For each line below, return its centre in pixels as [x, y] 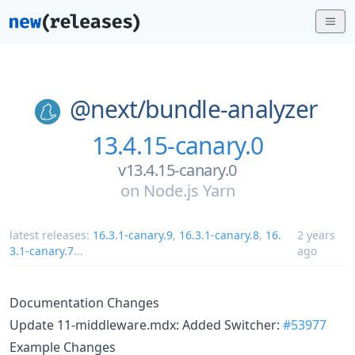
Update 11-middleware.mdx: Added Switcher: [146, 324]
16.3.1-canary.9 [133, 235]
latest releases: [51, 235]
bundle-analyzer [231, 109]
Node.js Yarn [189, 190]
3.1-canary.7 [42, 250]
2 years [316, 235]
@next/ [107, 109]
